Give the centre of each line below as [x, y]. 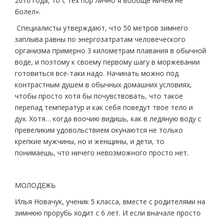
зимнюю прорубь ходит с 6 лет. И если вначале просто [108, 213]
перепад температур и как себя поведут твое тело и [104, 108]
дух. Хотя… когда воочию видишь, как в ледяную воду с [108, 119]
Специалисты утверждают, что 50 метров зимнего [101, 28]
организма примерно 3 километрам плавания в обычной [110, 51]
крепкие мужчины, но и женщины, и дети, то [90, 142]
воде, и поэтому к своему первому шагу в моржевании [107, 62]
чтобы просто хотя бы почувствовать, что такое [99, 96]
